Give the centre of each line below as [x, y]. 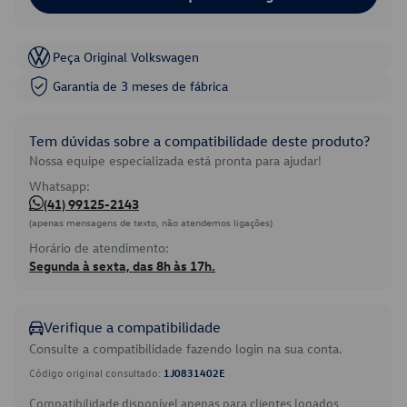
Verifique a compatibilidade [132, 327]
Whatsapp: [60, 186]
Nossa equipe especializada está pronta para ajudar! [175, 160]
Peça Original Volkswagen [126, 57]
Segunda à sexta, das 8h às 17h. [122, 266]
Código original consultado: [96, 372]
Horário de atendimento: [99, 248]
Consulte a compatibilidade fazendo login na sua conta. [186, 348]
